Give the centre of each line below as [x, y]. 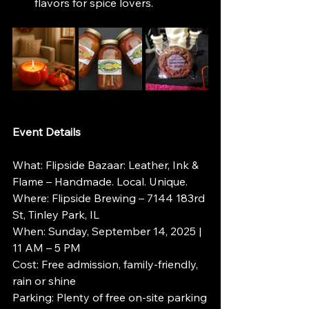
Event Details [47, 132]
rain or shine [44, 281]
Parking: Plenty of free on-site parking [110, 298]
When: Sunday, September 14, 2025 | [108, 231]
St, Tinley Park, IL [56, 215]
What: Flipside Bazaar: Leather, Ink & [107, 165]
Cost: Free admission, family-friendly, [107, 265]
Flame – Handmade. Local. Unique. [100, 182]
